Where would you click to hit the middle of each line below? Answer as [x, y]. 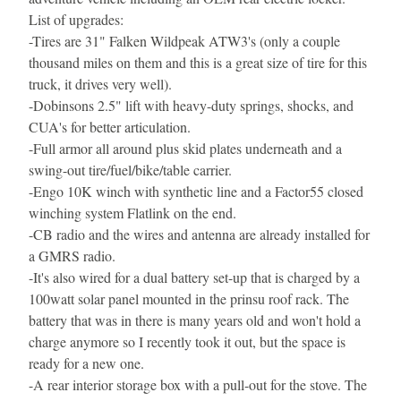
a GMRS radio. [72, 256]
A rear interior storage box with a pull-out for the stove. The [200, 384]
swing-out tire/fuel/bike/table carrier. [130, 170]
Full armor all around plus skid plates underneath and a [188, 148]
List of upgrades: [76, 19]
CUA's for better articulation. [110, 127]
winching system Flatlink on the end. [132, 213]
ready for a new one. [86, 363]
